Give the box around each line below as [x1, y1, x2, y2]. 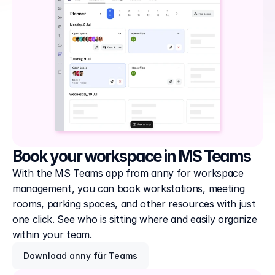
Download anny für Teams [23, 250, 137, 261]
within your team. [12, 228, 92, 241]
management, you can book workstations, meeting [12, 182, 245, 195]
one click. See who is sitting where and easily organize [12, 213, 257, 225]
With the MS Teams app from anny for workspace [12, 167, 244, 179]
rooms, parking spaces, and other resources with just [12, 198, 256, 210]
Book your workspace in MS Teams [12, 147, 250, 166]
